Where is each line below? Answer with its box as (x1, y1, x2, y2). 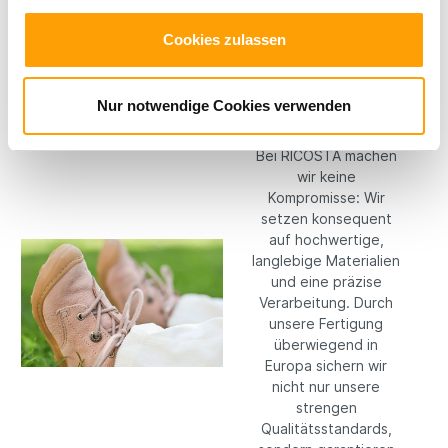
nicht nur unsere (272, 377, 380, 395)
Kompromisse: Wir (267, 188, 385, 206)
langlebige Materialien (252, 251, 400, 269)
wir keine (296, 167, 356, 185)
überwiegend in (274, 335, 378, 353)
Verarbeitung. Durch (259, 293, 393, 311)
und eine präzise (270, 272, 382, 290)
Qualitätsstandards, (260, 419, 392, 437)
